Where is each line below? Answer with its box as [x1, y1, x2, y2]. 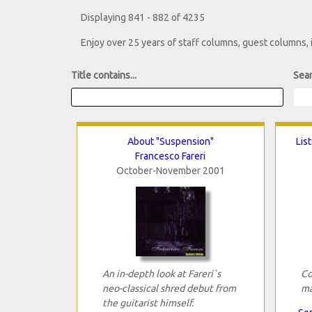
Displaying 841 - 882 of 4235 [81, 12, 205, 24]
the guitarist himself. [102, 297, 194, 309]
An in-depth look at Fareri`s [102, 267, 221, 279]
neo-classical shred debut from [102, 282, 236, 294]
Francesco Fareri [135, 150, 205, 162]
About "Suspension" [127, 135, 214, 147]
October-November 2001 [116, 164, 225, 176]
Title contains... [71, 70, 136, 81]
